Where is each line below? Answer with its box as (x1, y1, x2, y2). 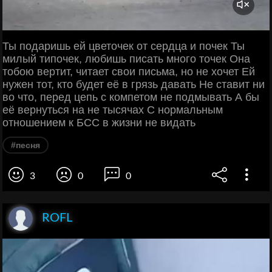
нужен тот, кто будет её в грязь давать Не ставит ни (2, 78, 265, 91)
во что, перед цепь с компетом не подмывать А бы (2, 91, 259, 104)
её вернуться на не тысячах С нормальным (2, 104, 223, 117)
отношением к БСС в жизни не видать (2, 117, 195, 129)
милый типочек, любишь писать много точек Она (2, 53, 250, 66)
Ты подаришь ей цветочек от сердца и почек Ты (2, 40, 245, 53)
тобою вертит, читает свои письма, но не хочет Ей (2, 66, 255, 78)
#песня (11, 140, 40, 151)
